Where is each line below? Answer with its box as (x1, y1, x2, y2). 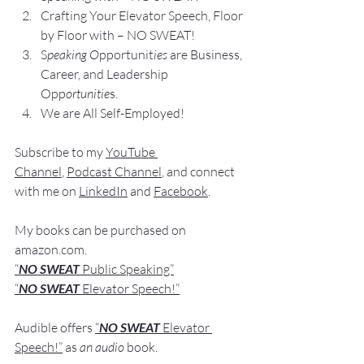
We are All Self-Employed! (41, 105, 184, 122)
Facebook (154, 183, 208, 200)
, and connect (162, 163, 237, 180)
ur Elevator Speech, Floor (104, 7, 245, 24)
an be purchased (78, 222, 169, 239)
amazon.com (15, 241, 84, 258)
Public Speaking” (80, 261, 174, 278)
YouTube (106, 144, 158, 161)
